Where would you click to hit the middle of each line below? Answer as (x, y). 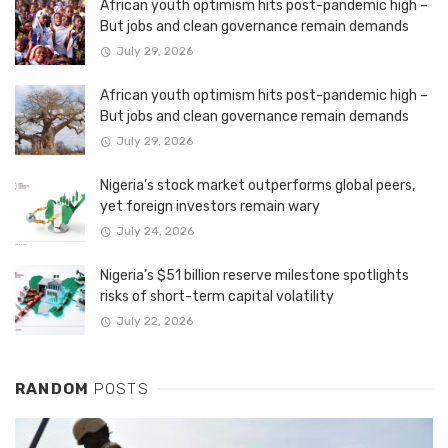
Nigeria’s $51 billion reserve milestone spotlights (254, 275)
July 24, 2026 (154, 231)
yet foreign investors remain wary (210, 206)
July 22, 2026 (154, 321)
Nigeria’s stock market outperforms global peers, (257, 185)
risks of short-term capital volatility (217, 296)
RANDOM (54, 388)
